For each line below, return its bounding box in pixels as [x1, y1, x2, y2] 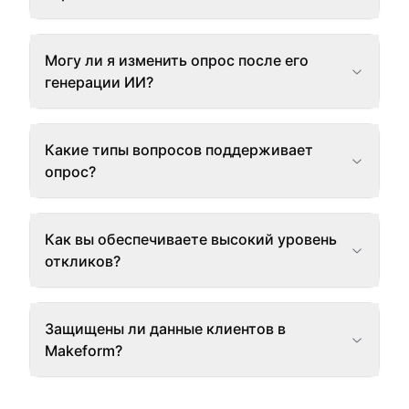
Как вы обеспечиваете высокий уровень [45, 230, 337, 248]
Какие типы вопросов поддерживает [45, 141, 313, 159]
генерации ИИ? [45, 73, 153, 91]
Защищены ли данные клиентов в [45, 320, 286, 338]
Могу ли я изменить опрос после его [45, 51, 309, 69]
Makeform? [45, 341, 122, 360]
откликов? [45, 252, 121, 270]
